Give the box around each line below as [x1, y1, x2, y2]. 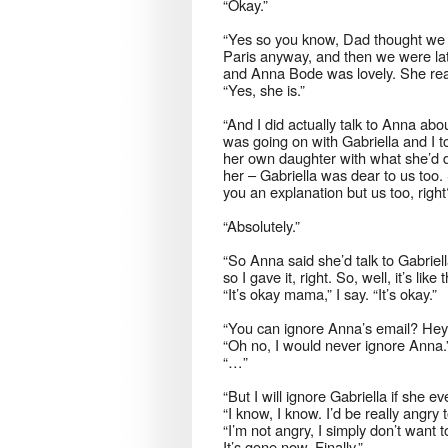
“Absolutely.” [223, 215, 300, 237]
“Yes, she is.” [223, 79, 305, 101]
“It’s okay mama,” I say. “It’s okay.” [223, 283, 437, 305]
